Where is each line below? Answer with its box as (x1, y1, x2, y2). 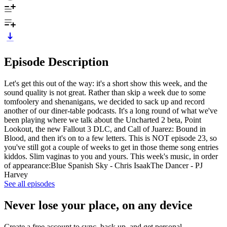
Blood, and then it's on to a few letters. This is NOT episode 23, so (4, 133, 217, 142)
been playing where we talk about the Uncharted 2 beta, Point (4, 115, 201, 124)
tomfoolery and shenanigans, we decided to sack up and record (4, 97, 205, 106)
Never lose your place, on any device (4, 198, 193, 212)
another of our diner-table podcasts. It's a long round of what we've (4, 106, 217, 115)
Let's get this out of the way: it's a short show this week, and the (4, 79, 207, 88)
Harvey (4, 170, 28, 179)
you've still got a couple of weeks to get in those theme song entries (4, 142, 218, 152)
